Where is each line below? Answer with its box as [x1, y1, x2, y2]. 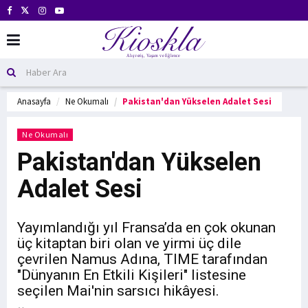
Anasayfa [17, 96, 51, 107]
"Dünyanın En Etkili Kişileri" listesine [17, 267, 246, 283]
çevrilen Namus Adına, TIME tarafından [17, 251, 267, 267]
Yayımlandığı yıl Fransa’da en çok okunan [17, 219, 276, 236]
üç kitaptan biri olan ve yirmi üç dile [17, 235, 241, 252]
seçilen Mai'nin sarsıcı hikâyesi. [17, 283, 219, 299]
